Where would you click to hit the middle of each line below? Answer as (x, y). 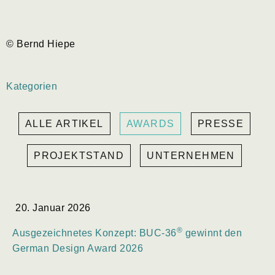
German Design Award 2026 (78, 248)
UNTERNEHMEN (191, 155)
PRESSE (221, 123)
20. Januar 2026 (53, 207)
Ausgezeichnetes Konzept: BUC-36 (95, 233)
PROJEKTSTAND (79, 155)
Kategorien (32, 86)
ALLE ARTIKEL (64, 123)
